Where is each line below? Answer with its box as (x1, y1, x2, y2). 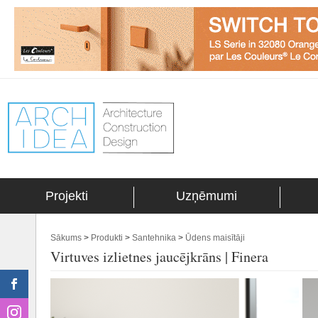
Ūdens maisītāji (185, 233, 245, 243)
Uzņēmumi (176, 189, 237, 203)
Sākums (50, 233, 82, 243)
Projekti (45, 189, 88, 203)
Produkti (91, 233, 123, 243)
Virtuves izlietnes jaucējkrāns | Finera (50, 247, 268, 266)
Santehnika (132, 233, 176, 243)
